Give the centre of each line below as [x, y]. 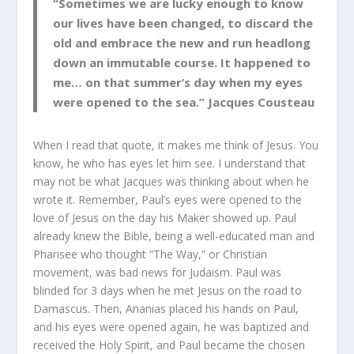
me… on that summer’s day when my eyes [178, 82]
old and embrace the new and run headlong [182, 42]
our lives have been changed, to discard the [183, 23]
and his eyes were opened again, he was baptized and [171, 326]
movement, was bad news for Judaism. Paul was [158, 272]
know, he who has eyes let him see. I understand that [170, 163]
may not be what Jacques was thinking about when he [171, 181]
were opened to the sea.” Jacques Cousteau [184, 102]
